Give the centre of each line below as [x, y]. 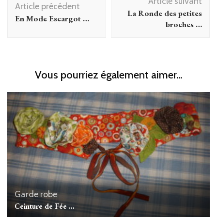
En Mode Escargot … [52, 19]
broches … [184, 24]
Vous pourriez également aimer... [108, 75]
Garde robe [36, 194]
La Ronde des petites [165, 13]
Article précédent [47, 7]
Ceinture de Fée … [45, 206]
